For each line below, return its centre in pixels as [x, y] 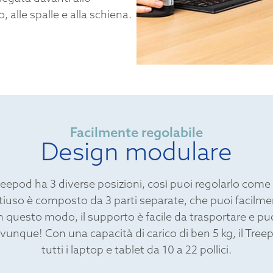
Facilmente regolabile [136, 132]
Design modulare [136, 151]
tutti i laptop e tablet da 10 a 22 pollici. [136, 249]
